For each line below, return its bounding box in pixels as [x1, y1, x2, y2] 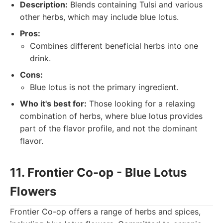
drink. [30, 53, 51, 63]
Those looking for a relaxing [87, 99, 195, 109]
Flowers [10, 184, 56, 199]
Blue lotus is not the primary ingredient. [30, 82, 178, 92]
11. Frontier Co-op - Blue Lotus [10, 165, 187, 180]
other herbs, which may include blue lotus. [20, 12, 179, 22]
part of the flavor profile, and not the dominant [20, 123, 198, 133]
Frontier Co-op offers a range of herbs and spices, [10, 207, 201, 217]
